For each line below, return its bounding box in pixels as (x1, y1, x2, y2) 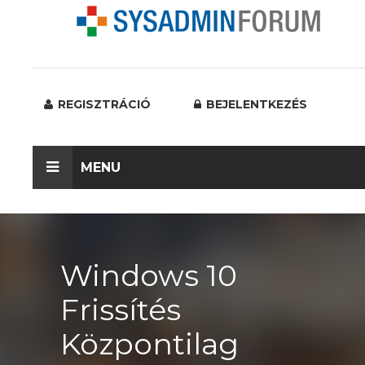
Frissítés (60, 292, 181, 328)
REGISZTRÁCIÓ (55, 97, 151, 112)
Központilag (60, 326, 239, 362)
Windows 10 (60, 257, 237, 293)
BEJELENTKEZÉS (203, 97, 307, 112)
